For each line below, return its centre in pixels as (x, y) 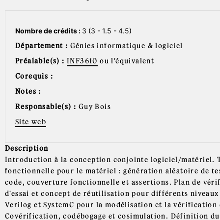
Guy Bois (95, 107)
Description (27, 148)
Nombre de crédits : (49, 31)
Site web (31, 122)
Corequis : (34, 76)
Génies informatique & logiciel (126, 46)
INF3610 (82, 61)
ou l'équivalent (126, 61)
